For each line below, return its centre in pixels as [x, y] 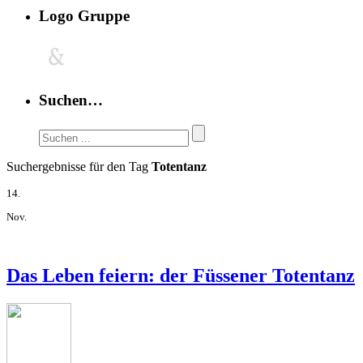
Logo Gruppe [84, 16]
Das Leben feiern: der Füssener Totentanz [181, 276]
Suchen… [71, 100]
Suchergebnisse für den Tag [79, 166]
